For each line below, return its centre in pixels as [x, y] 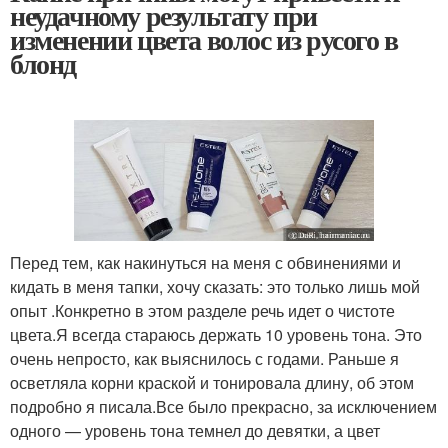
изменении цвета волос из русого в [204, 39]
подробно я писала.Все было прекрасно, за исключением [223, 407]
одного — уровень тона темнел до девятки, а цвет [195, 431]
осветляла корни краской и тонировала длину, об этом [212, 383]
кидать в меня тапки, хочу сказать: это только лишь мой [215, 287]
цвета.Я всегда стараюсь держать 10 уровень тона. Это [216, 335]
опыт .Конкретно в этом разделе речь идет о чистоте [202, 311]
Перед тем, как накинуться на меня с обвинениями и [205, 263]
